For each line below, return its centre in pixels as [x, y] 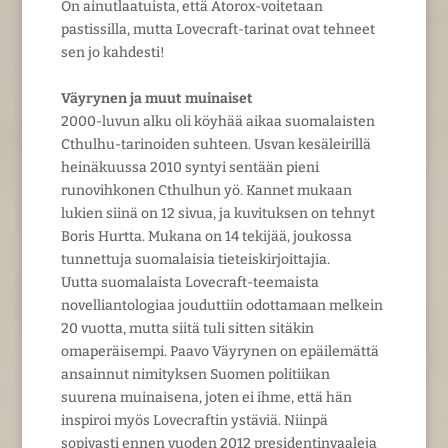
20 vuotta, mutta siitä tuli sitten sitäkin [187, 328]
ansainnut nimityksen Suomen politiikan [195, 374]
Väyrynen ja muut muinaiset [156, 98]
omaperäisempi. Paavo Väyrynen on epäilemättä [219, 351]
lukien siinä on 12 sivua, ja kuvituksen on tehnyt [217, 213]
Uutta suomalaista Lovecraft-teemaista [189, 282]
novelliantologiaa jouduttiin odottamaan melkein [221, 305]
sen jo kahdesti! [112, 52]
